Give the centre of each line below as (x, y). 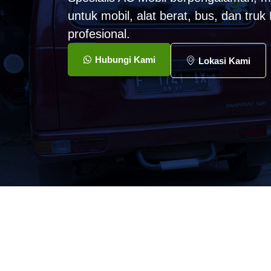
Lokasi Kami (224, 60)
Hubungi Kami (125, 60)
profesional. (99, 34)
